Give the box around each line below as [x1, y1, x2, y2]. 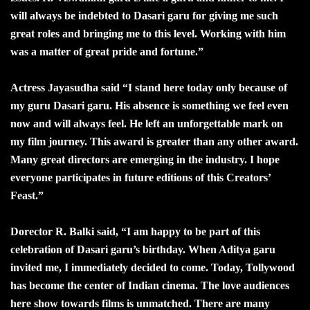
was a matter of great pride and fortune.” [10, 45, 203, 57]
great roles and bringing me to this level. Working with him [10, 27, 286, 39]
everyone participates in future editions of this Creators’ [10, 171, 271, 183]
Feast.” [10, 189, 44, 201]
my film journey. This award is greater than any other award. [10, 135, 298, 147]
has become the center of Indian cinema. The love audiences [10, 279, 289, 291]
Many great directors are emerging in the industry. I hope [10, 153, 280, 165]
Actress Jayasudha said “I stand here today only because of [10, 81, 287, 93]
